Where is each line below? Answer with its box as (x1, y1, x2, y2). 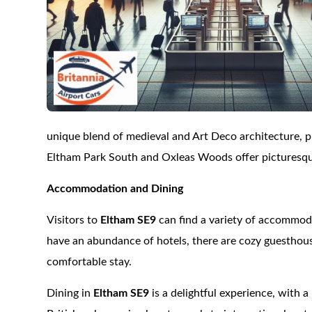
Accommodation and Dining (47, 183, 184, 194)
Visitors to (47, 214, 101, 226)
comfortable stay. (47, 256, 132, 267)
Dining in (47, 288, 94, 299)
